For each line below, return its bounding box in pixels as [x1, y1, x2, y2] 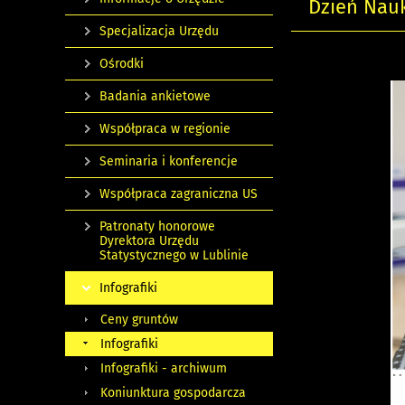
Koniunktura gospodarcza [100, 385, 246, 400]
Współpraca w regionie [99, 121, 231, 137]
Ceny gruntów [100, 312, 178, 327]
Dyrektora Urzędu [99, 233, 199, 249]
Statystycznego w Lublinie [99, 248, 249, 263]
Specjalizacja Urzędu [99, 24, 219, 39]
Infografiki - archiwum [100, 361, 227, 376]
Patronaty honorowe [99, 219, 215, 234]
